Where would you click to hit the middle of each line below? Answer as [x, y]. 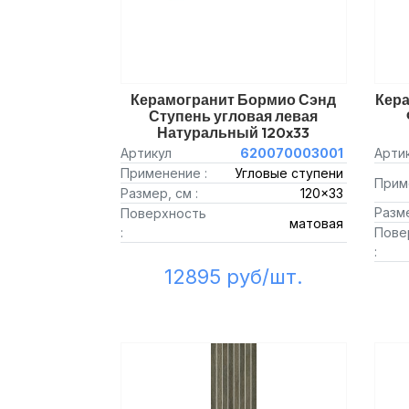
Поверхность [163, 213]
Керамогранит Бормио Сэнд [234, 100]
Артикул [146, 153]
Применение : [164, 173]
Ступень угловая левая [234, 116]
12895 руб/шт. [233, 277]
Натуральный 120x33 [234, 132]
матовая [316, 223]
